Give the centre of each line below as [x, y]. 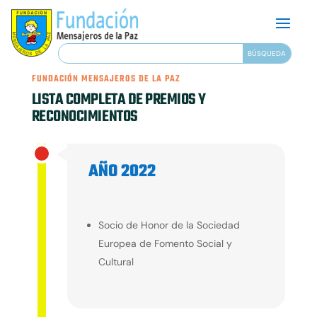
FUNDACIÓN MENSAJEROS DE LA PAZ [106, 80]
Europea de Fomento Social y [165, 244]
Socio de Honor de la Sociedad [169, 225]
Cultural [116, 262]
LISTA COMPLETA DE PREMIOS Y [119, 100]
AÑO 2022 [122, 172]
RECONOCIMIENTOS [85, 117]
